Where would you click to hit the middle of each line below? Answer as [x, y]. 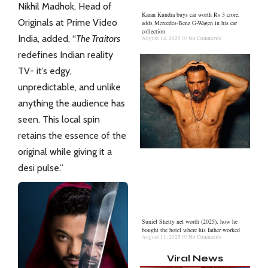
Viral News [195, 258]
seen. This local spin [59, 119]
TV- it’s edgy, [45, 71]
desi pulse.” [41, 168]
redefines [38, 55]
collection [153, 31]
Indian [71, 55]
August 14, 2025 [162, 38]
